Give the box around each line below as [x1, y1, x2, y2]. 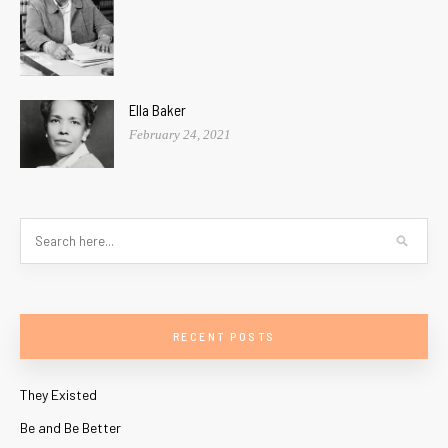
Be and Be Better [20, 419, 121, 437]
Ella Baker [129, 100, 186, 119]
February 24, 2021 [129, 126, 231, 142]
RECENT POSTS [172, 329, 276, 344]
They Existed [20, 386, 97, 404]
